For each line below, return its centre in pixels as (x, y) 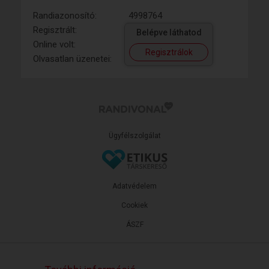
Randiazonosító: (65, 15)
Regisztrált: (55, 30)
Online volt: (54, 44)
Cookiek (134, 205)
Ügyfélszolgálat (134, 135)
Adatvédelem (134, 186)
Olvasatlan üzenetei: (72, 59)
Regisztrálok (169, 52)
